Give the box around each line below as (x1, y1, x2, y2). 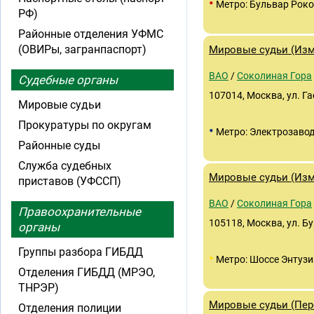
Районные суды (18, 139, 100, 152)
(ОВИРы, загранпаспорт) (18, 43, 146, 56)
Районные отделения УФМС (18, 27, 163, 41)
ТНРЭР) (18, 281, 59, 294)
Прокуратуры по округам (18, 118, 151, 132)
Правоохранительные (18, 205, 141, 219)
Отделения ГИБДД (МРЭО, (18, 266, 155, 279)
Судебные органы (18, 73, 118, 87)
